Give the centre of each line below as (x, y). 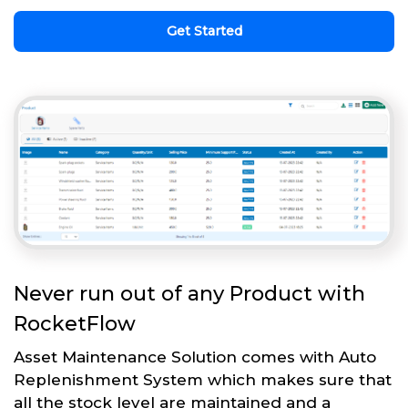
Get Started (204, 31)
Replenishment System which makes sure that (203, 379)
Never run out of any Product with (189, 293)
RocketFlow (75, 323)
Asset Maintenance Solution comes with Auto (195, 357)
